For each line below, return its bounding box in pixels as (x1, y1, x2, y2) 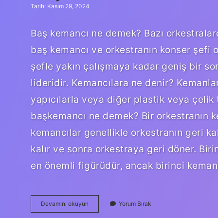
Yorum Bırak (119, 200, 151, 207)
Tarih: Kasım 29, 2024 (31, 2, 90, 10)
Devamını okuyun (41, 200, 89, 207)
